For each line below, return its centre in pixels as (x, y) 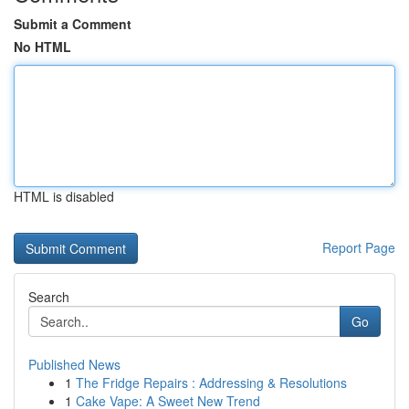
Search (49, 297)
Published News (74, 364)
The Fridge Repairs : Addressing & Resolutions (211, 383)
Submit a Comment (73, 24)
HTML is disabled (64, 196)
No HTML (42, 47)
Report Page (359, 247)
